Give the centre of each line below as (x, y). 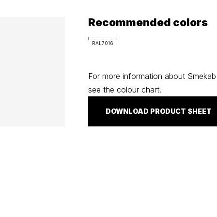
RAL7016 (103, 43)
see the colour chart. (125, 89)
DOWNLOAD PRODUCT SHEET (159, 111)
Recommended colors (148, 22)
